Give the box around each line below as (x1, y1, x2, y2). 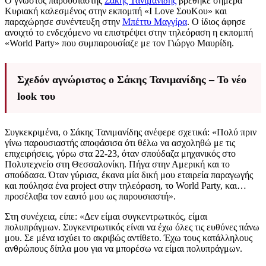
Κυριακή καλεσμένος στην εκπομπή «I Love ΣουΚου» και (5, 6, 227, 17)
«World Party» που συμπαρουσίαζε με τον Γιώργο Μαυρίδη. (5, 38, 234, 49)
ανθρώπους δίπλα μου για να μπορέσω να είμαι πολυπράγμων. (5, 243, 242, 254)
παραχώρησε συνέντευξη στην (5, 17, 122, 27)
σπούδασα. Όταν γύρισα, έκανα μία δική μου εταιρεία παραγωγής (5, 170, 253, 180)
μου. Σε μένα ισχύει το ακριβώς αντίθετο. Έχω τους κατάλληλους (5, 233, 252, 243)
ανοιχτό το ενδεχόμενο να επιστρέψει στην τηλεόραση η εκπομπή (5, 27, 253, 38)
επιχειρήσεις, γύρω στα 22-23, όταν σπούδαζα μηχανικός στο (5, 148, 236, 159)
